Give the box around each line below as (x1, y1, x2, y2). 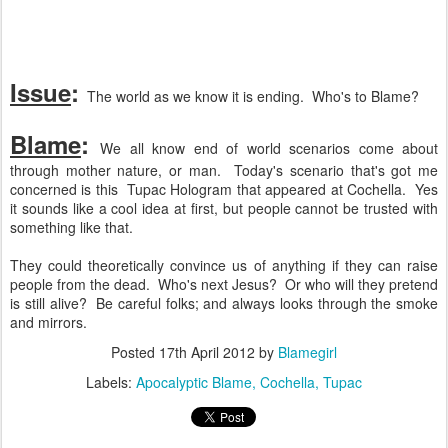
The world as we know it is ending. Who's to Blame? (79, 86, 419, 106)
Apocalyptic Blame (136, 372, 252, 392)
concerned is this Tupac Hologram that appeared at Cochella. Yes (10, 179, 438, 199)
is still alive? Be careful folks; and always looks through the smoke (10, 293, 438, 313)
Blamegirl (278, 342, 337, 362)
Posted (111, 342, 159, 362)
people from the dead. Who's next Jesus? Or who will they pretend (10, 274, 438, 294)
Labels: (86, 372, 136, 392)
